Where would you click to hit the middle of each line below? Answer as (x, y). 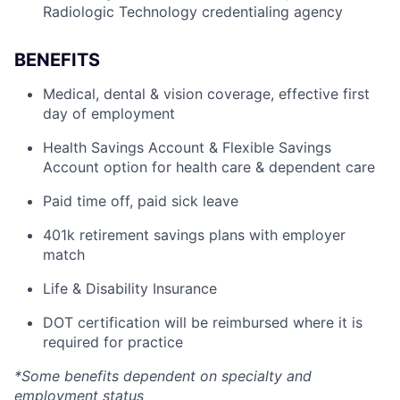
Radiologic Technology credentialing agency (193, 12)
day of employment (109, 113)
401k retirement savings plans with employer (194, 235)
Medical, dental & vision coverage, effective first (206, 94)
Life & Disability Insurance (130, 288)
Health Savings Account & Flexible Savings (187, 147)
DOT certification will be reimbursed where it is (203, 322)
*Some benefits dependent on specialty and (163, 376)
